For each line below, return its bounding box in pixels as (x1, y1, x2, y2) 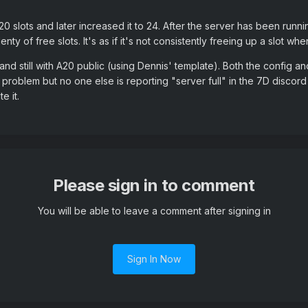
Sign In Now (127, 253, 181, 265)
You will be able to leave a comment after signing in (37, 205, 271, 217)
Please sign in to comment (53, 175, 255, 196)
